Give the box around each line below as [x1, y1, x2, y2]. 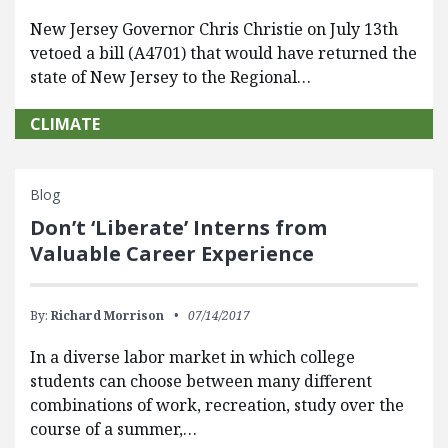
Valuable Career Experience [30, 240, 314, 268]
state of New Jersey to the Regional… [30, 66, 311, 89]
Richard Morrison [51, 307, 164, 325]
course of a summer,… [30, 418, 197, 441]
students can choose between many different [30, 370, 372, 393]
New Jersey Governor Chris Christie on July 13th [30, 18, 398, 41]
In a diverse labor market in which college [30, 346, 355, 369]
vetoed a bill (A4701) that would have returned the [30, 42, 417, 65]
